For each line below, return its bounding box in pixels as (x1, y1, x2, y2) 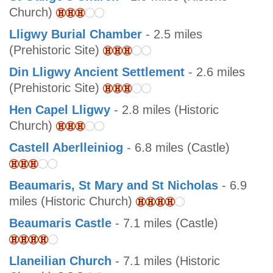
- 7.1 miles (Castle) (112, 216, 218, 230)
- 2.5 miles (142, 27, 202, 41)
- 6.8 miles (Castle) (123, 141, 230, 155)
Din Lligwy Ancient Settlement (9, 65, 185, 79)
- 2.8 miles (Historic (110, 103, 219, 117)
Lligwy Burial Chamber (9, 27, 142, 41)
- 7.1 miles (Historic (115, 254, 220, 268)
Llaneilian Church (9, 254, 115, 268)
